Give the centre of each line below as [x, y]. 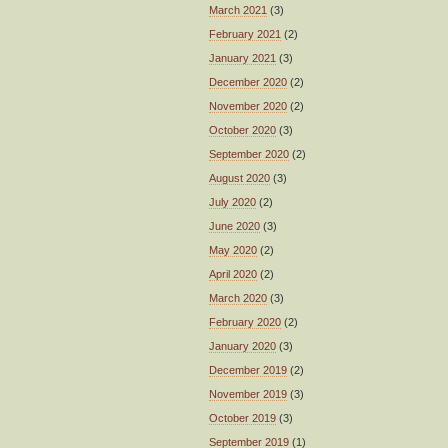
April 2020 [233, 273]
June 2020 [234, 225]
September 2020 [249, 153]
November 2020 [248, 105]
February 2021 [245, 33]
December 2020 [248, 81]
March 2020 [238, 297]
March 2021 [238, 9]
